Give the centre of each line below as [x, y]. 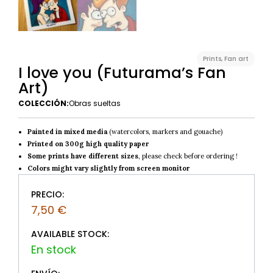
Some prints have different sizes [83, 156]
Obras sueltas [95, 103]
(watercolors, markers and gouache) [165, 131]
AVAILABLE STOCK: [70, 234]
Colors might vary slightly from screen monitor [108, 168]
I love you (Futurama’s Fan [122, 73]
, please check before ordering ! [188, 156]
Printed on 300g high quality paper [88, 144]
